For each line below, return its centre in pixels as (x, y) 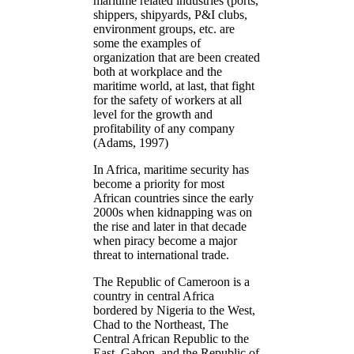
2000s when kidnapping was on (173, 212)
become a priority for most (159, 183)
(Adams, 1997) (131, 142)
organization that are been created (177, 57)
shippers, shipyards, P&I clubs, (170, 14)
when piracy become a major (165, 240)
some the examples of (147, 43)
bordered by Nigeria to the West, (174, 310)
